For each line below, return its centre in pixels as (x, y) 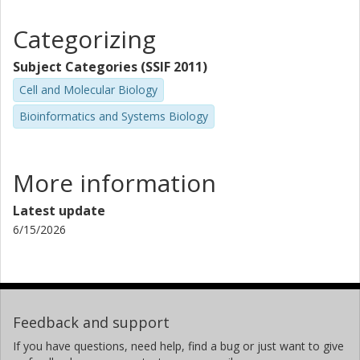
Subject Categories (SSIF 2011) (110, 67)
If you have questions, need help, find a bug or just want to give (178, 346)
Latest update (59, 210)
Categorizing (84, 39)
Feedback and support (91, 322)
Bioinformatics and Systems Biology (114, 116)
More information (115, 182)
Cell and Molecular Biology (88, 90)
